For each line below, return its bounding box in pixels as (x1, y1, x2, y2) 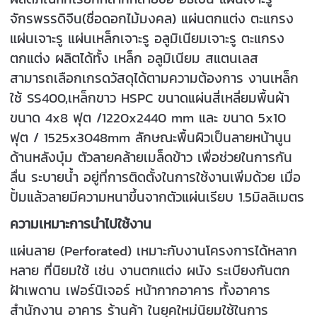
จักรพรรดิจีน (10, 8, 83, 28)
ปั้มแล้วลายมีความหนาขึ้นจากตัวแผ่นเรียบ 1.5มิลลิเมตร (10, 186, 305, 207)
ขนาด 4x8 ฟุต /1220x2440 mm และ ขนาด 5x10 (10, 107, 287, 127)
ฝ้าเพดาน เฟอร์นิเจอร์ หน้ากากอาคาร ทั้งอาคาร (10, 279, 271, 300)
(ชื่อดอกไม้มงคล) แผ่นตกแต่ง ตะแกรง (82, 8, 294, 28)
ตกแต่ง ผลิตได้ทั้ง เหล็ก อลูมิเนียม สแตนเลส (10, 47, 259, 68)
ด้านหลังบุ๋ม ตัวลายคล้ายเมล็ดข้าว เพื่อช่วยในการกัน (10, 146, 293, 167)
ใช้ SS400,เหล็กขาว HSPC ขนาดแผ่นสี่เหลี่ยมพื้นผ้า (10, 87, 290, 108)
